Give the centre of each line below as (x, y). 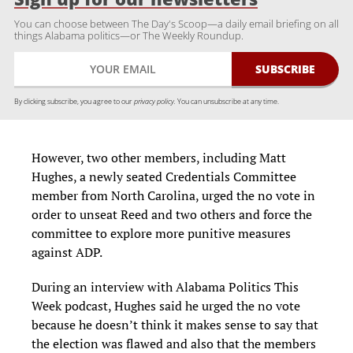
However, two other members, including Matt (159, 157)
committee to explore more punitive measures (161, 233)
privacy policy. (155, 101)
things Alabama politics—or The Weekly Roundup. (129, 36)
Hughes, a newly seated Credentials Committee (164, 176)
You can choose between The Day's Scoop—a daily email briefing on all (176, 24)
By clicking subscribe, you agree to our (74, 101)
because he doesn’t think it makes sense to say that (175, 324)
